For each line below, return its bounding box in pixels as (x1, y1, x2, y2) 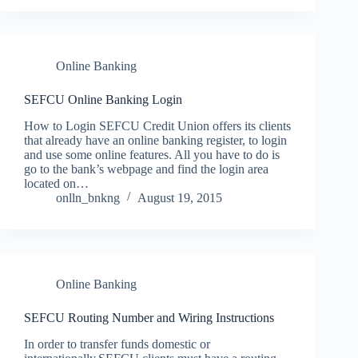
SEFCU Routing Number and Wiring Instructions (24, 310, 274, 324)
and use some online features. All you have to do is (24, 147, 280, 161)
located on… (24, 176, 89, 190)
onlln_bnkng (56, 190, 120, 205)
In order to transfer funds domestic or (24, 336, 210, 351)
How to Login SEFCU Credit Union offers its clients (24, 118, 291, 133)
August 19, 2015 (137, 190, 222, 205)
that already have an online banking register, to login (24, 133, 287, 147)
